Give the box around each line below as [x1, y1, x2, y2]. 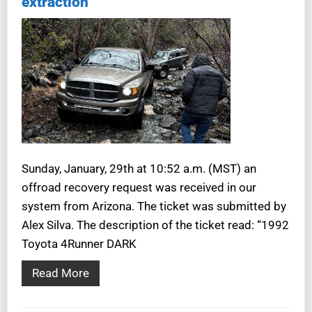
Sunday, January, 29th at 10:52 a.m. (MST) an [22, 161, 256, 175]
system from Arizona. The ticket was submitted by [22, 198, 286, 213]
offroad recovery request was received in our [22, 180, 256, 194]
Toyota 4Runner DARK [22, 236, 136, 251]
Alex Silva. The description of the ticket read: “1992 [22, 217, 289, 232]
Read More [32, 265, 89, 280]
